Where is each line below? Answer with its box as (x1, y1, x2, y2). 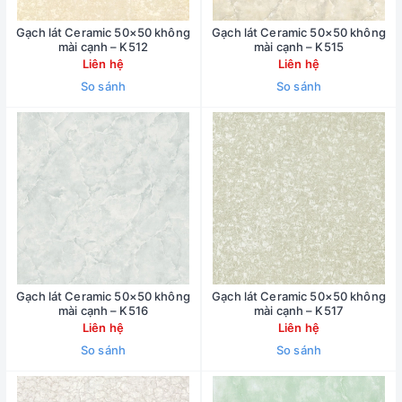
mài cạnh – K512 (58, 39, 148, 54)
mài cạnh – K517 (254, 303, 344, 318)
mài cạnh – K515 (254, 39, 344, 54)
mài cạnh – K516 (58, 303, 148, 318)
